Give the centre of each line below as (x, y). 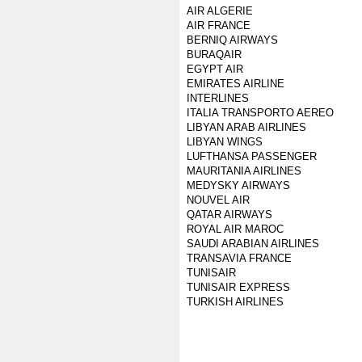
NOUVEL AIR (218, 200)
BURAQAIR (214, 55)
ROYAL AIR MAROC (235, 229)
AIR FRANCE (219, 25)
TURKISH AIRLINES (235, 302)
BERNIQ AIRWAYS (232, 40)
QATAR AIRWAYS (229, 215)
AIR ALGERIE (220, 11)
